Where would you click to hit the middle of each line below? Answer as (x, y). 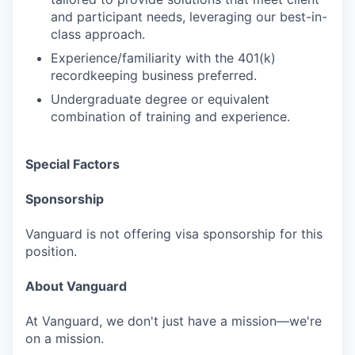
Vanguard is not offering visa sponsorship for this (174, 234)
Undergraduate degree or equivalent (160, 99)
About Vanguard (76, 286)
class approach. (98, 34)
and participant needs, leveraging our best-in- (189, 17)
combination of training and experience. (170, 116)
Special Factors (73, 164)
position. (51, 251)
